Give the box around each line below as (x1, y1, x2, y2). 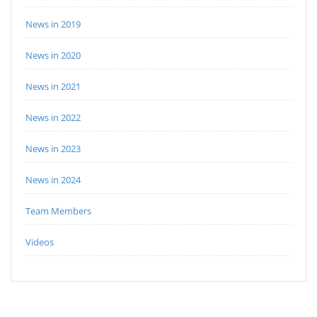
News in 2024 (25, 173, 81, 187)
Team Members (25, 204, 91, 218)
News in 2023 (25, 142, 81, 156)
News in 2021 (25, 80, 81, 93)
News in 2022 (25, 111, 81, 125)
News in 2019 (25, 18, 81, 31)
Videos (25, 236, 54, 249)
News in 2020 (25, 49, 81, 62)
